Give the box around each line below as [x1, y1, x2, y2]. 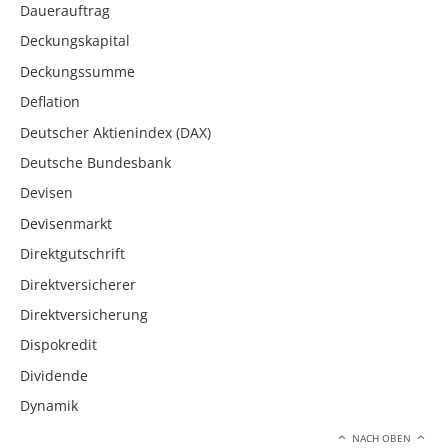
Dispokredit [20, 335, 97, 355]
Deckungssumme [20, 61, 135, 81]
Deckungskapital [20, 31, 130, 51]
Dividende [20, 365, 88, 385]
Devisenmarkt [20, 213, 112, 233]
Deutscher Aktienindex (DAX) [20, 122, 211, 142]
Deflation [20, 92, 80, 112]
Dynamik [20, 396, 78, 416]
